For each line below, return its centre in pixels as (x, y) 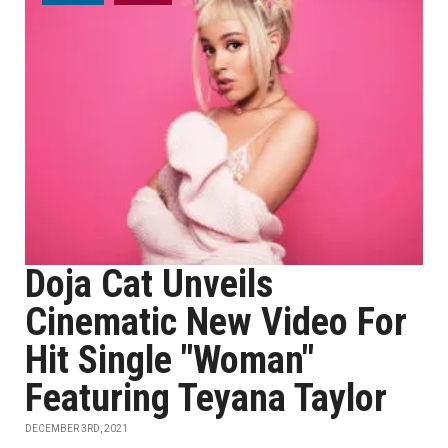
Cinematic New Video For (216, 322)
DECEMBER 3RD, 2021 (76, 428)
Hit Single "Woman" (169, 360)
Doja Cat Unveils (149, 284)
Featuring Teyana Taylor (206, 398)
